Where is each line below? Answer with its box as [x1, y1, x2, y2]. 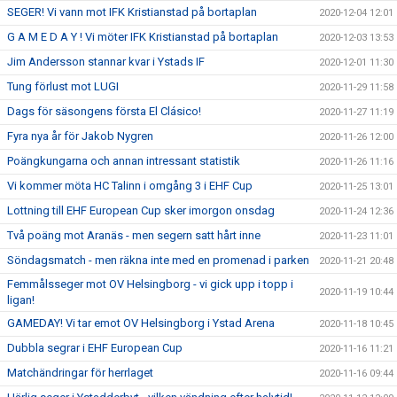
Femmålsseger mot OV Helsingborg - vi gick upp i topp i [7, 277, 293, 291]
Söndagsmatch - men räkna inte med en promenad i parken [7, 253, 309, 267]
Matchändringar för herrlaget [7, 366, 153, 379]
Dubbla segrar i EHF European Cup [7, 341, 183, 354]
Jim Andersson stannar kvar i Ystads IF [7, 55, 205, 68]
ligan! [7, 293, 35, 307]
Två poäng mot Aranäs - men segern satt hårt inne [7, 229, 261, 242]
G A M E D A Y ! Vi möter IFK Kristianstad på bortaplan [7, 30, 278, 43]
